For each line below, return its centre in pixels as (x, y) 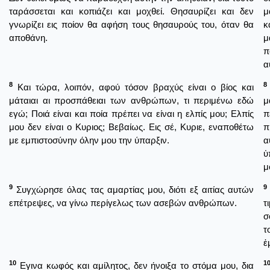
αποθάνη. (28, 37)
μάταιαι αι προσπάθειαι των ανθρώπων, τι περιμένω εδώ (131, 100)
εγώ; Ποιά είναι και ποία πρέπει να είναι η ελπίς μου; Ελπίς (131, 113)
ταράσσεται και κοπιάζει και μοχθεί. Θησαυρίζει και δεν (131, 11)
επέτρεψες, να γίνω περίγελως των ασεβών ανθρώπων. (123, 202)
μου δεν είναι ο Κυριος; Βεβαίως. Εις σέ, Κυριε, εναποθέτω (131, 127)
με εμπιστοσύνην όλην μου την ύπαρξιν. (89, 140)
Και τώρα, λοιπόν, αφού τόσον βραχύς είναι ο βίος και (133, 87)
